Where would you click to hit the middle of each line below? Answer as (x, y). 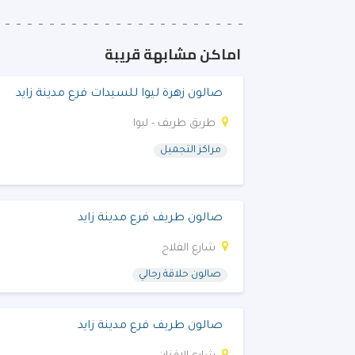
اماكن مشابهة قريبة (173, 54)
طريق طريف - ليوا (174, 124)
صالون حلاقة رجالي (180, 275)
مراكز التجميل (191, 151)
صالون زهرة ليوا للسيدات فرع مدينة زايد (119, 94)
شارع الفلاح (189, 248)
